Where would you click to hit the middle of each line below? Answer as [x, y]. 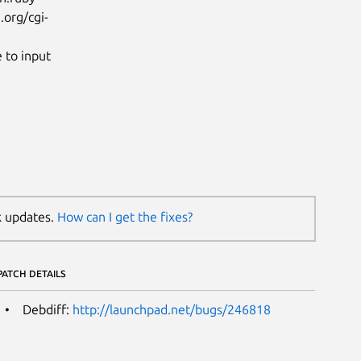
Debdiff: [47, 309]
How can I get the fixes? [125, 217]
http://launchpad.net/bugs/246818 [171, 309]
